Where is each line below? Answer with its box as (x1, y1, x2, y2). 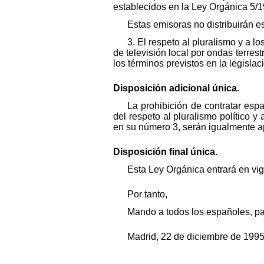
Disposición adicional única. (113, 83, 239, 94)
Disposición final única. (113, 147, 217, 157)
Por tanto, (127, 189, 167, 200)
